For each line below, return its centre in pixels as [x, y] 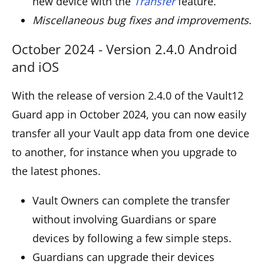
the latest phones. [56, 171]
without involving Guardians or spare [124, 219]
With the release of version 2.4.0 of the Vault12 [128, 95]
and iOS [35, 66]
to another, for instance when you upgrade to [124, 152]
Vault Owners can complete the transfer [131, 200]
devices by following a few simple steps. [132, 238]
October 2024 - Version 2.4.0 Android [124, 49]
